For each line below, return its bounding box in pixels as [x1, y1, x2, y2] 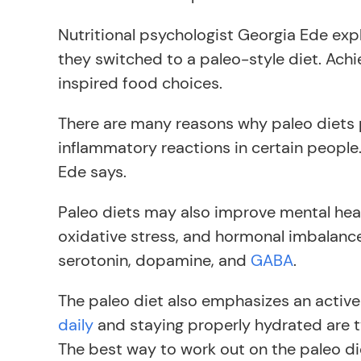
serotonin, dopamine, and [58, 250, 251, 271]
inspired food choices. [58, 73, 222, 93]
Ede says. [58, 161, 127, 182]
